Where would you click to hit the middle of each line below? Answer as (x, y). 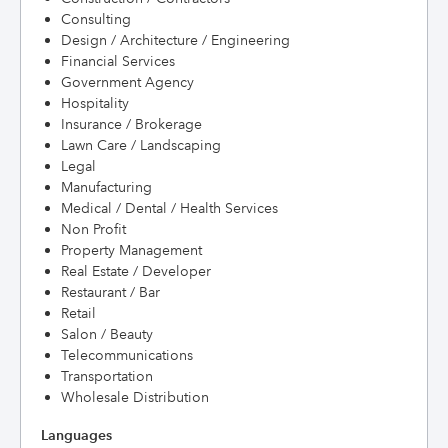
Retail (78, 313)
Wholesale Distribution (135, 397)
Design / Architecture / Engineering (175, 40)
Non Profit (93, 229)
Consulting (96, 19)
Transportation (107, 376)
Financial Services (118, 61)
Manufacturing (106, 187)
